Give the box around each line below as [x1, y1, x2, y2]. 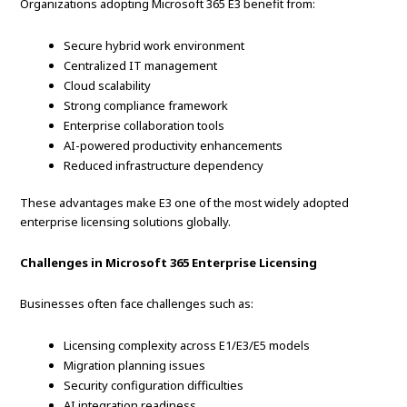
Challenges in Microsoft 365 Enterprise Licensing [20, 254, 318, 272]
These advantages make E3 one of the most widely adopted [20, 194, 350, 212]
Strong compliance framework [64, 97, 229, 114]
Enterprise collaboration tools [64, 117, 225, 134]
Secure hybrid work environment [64, 37, 245, 55]
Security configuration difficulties [64, 377, 244, 394]
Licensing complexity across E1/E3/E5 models [64, 337, 311, 354]
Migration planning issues [64, 357, 206, 374]
